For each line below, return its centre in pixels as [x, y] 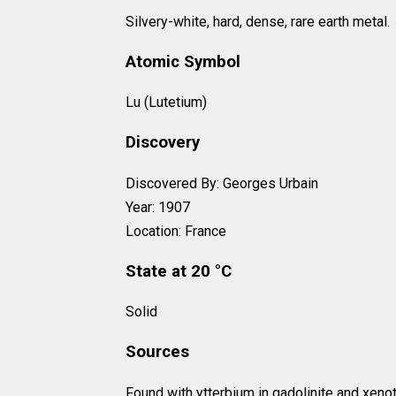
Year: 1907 [158, 207]
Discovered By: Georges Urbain [222, 183]
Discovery [163, 143]
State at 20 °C [179, 271]
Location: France [176, 231]
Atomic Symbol [183, 61]
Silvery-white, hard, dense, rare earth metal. [258, 21]
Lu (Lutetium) [166, 103]
